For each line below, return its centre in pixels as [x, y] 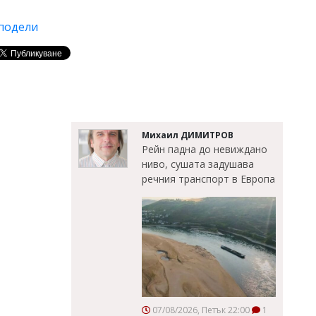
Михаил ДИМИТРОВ [188, 135]
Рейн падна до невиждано [205, 149]
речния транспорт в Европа [208, 179]
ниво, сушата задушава [198, 164]
